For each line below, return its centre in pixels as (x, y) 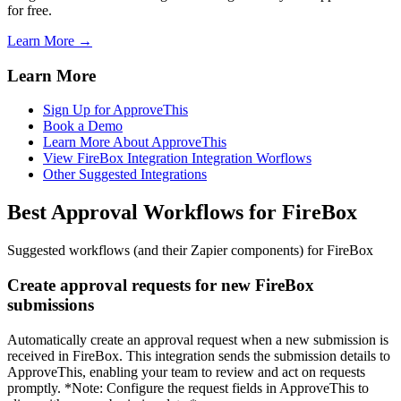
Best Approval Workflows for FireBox (182, 213)
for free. (30, 10)
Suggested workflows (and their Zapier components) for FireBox (190, 251)
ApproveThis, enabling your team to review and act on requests (186, 371)
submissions (51, 304)
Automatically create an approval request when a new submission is (198, 339)
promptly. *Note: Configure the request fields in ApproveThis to (188, 388)
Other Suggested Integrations (125, 175)
